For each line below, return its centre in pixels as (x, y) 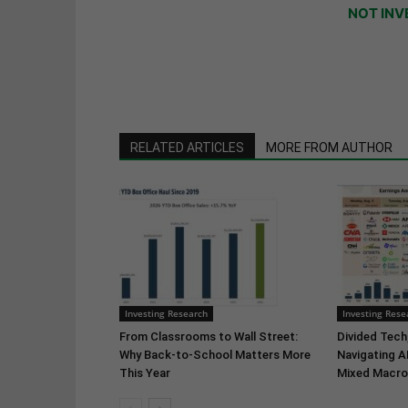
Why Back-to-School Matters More (214, 355)
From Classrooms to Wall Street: (208, 337)
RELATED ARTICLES (187, 148)
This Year (144, 373)
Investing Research (166, 314)
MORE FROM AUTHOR (329, 148)
